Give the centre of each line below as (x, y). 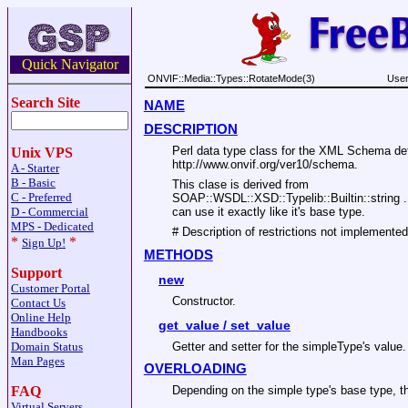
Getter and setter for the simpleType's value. (289, 346)
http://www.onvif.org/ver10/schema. (265, 164)
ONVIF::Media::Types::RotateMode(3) (231, 78)
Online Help (41, 317)
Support (36, 273)
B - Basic (33, 183)
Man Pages (38, 361)
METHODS (178, 255)
